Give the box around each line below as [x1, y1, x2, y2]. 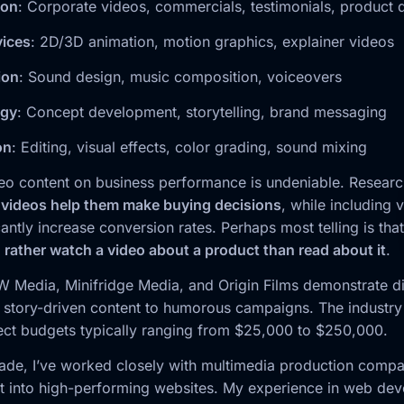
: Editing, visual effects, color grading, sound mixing [12, 138, 367, 157]
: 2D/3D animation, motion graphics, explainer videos [31, 32, 394, 51]
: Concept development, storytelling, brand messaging [17, 103, 387, 122]
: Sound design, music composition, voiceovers [19, 68, 342, 87]
